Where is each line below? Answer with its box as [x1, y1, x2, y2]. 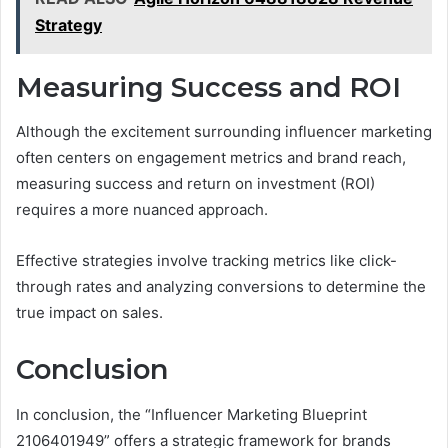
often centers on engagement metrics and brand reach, [16, 148, 406, 168]
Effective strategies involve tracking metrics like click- [16, 251, 397, 271]
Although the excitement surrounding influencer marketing [16, 122, 432, 142]
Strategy [35, 14, 102, 35]
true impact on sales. [16, 303, 163, 323]
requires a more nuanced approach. [16, 200, 268, 220]
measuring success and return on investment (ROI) [16, 174, 375, 194]
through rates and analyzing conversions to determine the [16, 277, 426, 297]
